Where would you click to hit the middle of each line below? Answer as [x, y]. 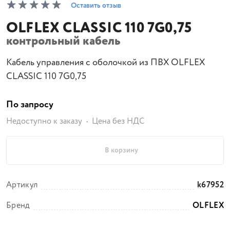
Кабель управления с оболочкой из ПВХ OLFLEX [106, 63]
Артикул [22, 185]
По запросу [30, 105]
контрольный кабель [63, 41]
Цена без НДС [118, 121]
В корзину [121, 150]
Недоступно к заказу [44, 121]
